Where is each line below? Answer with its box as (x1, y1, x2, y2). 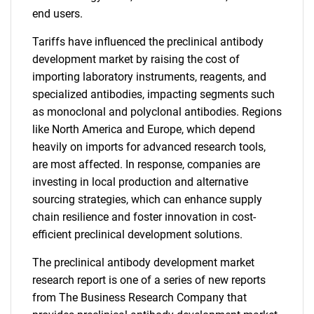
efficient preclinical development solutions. (32, 228, 243, 241)
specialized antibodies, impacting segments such (32, 88, 275, 101)
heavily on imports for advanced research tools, (32, 140, 266, 153)
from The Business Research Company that (32, 291, 247, 304)
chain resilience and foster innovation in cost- (32, 210, 256, 224)
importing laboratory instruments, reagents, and (32, 70, 266, 83)
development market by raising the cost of (32, 53, 240, 66)
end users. (32, 7, 83, 20)
